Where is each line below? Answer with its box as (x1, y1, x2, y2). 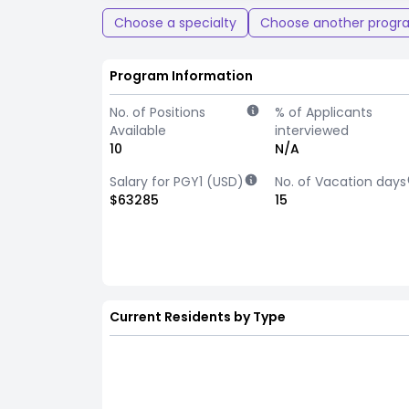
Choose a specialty (114, 14, 236, 32)
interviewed (275, 121, 350, 140)
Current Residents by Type (110, 308, 286, 326)
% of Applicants (275, 103, 373, 121)
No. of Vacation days (275, 173, 407, 191)
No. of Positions (110, 103, 205, 121)
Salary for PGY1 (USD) (110, 173, 244, 191)
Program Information (110, 67, 253, 85)
